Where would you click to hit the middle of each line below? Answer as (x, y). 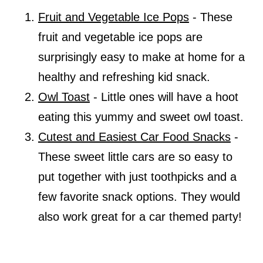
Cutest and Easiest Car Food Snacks (134, 136)
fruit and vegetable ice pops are (120, 37)
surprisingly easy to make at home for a (141, 57)
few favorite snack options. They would (139, 196)
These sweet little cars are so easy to (135, 156)
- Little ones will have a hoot (164, 97)
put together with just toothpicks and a (137, 176)
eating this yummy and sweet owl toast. (142, 117)
